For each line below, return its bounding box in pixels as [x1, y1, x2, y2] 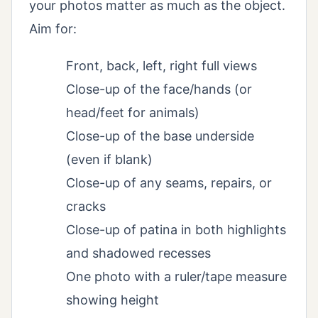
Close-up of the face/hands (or [66, 82, 252, 97]
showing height [66, 292, 159, 308]
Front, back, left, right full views [66, 58, 257, 74]
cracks [66, 199, 106, 214]
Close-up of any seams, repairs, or [66, 175, 272, 191]
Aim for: [29, 21, 77, 37]
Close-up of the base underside [66, 128, 254, 144]
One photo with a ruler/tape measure [66, 269, 287, 285]
